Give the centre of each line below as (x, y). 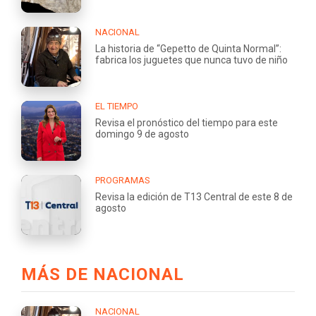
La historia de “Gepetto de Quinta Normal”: (188, 48)
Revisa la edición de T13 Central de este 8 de (194, 196)
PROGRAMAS (123, 180)
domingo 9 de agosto (142, 134)
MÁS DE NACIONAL (103, 274)
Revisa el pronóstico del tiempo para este (187, 122)
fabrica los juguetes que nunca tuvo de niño (192, 60)
